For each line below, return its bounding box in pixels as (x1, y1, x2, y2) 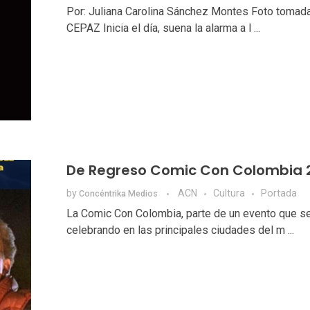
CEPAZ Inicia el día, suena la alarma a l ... (66, 21, 260, 35)
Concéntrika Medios (78, 189, 160, 199)
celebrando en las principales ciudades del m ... (66, 224, 294, 237)
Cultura (212, 188, 245, 199)
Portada (260, 188, 297, 199)
